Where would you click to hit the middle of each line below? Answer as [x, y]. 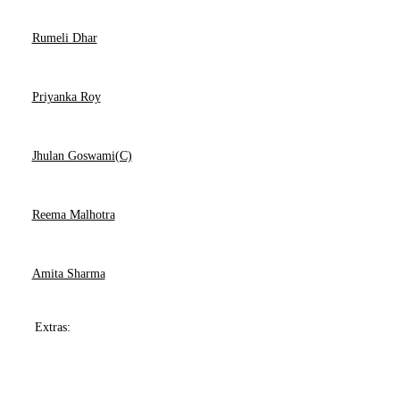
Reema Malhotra [73, 215]
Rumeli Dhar [64, 38]
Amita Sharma [68, 274]
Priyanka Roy [66, 97]
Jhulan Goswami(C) [82, 156]
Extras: [53, 327]
